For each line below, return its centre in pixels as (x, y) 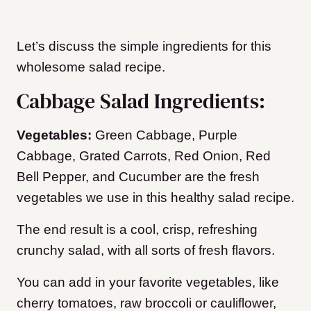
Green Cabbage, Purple (165, 135)
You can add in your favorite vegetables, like (148, 283)
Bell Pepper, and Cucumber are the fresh (138, 177)
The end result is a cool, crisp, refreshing (137, 230)
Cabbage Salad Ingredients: (141, 101)
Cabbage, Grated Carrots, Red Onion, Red (144, 156)
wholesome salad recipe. (91, 67)
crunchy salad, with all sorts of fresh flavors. (146, 251)
